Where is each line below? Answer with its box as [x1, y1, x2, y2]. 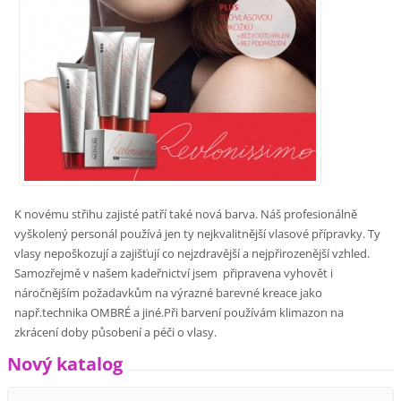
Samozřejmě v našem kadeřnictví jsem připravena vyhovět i [14, 265, 334, 282]
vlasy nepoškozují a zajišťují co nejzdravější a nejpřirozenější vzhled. [14, 245, 371, 262]
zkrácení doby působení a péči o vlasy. [14, 324, 218, 341]
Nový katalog [7, 352, 124, 377]
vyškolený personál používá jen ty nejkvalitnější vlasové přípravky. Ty [14, 226, 381, 243]
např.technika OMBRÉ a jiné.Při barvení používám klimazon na [14, 304, 345, 321]
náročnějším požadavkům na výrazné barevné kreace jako [14, 285, 323, 302]
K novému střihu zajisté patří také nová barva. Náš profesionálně [14, 206, 358, 223]
